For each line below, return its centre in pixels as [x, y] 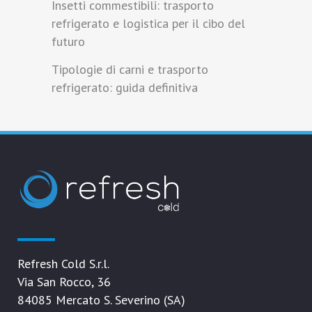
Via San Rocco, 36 [64, 282]
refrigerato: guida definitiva [125, 88]
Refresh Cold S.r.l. [63, 264]
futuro [68, 42]
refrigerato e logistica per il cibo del [148, 24]
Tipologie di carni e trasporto [130, 70]
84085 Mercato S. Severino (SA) [101, 300]
